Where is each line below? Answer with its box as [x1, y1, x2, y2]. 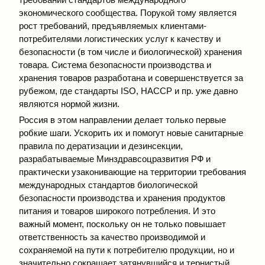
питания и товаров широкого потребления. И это [19, 205, 215, 216]
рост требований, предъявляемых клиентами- [19, 21, 206, 31]
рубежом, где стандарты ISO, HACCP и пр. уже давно [19, 86, 238, 96]
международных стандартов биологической [19, 179, 198, 190]
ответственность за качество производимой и [19, 231, 205, 242]
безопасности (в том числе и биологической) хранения [19, 47, 242, 57]
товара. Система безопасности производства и [19, 60, 211, 70]
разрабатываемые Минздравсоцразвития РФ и [19, 153, 211, 164]
